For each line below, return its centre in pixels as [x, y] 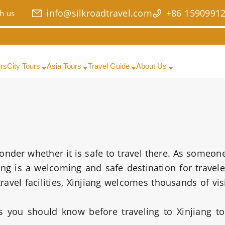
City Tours [25, 66]
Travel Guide [110, 66]
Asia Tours [65, 66]
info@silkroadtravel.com [99, 13]
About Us [152, 66]
